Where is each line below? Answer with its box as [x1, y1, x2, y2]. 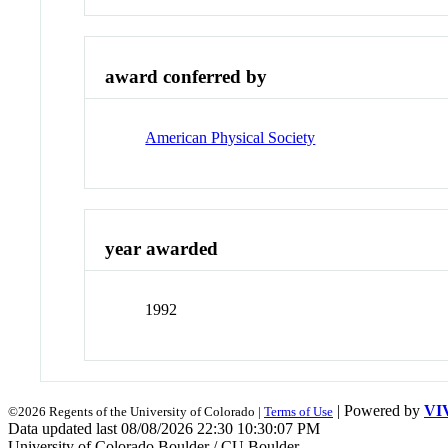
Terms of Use [264, 404, 333, 420]
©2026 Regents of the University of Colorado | [8, 404, 264, 420]
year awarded [105, 238, 219, 260]
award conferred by [105, 66, 268, 88]
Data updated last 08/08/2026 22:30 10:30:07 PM [8, 420, 320, 438]
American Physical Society [145, 128, 316, 146]
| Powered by [333, 402, 424, 420]
